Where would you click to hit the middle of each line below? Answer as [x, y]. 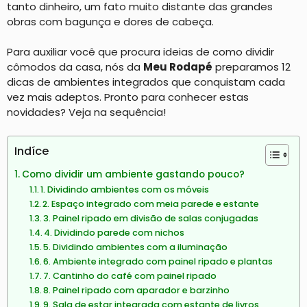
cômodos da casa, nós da [75, 67]
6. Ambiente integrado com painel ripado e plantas [158, 261]
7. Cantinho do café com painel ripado [130, 275]
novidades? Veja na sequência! [86, 112]
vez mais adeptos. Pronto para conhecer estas [128, 97]
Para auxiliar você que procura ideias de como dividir [140, 52]
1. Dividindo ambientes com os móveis [125, 189]
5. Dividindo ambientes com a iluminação [136, 247]
